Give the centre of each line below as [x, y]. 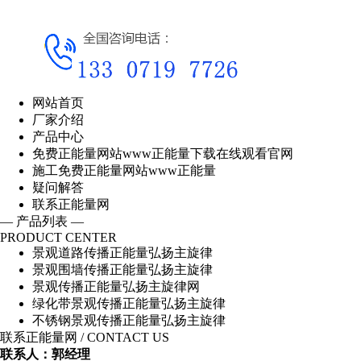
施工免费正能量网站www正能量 [124, 170]
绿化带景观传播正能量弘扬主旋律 [129, 303]
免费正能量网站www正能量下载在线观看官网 [163, 154]
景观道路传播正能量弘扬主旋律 [122, 253]
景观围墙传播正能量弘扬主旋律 [122, 270]
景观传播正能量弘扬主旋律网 [116, 286]
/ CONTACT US [125, 337]
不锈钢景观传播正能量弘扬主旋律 [129, 320]
